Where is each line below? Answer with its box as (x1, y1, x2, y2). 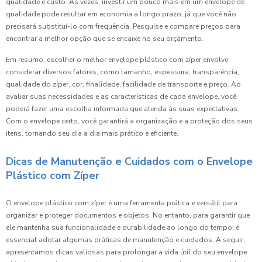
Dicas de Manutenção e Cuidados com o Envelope (6, 154, 253, 168)
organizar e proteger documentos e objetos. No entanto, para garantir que (6, 211, 250, 220)
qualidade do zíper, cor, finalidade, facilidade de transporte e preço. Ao (6, 80, 241, 89)
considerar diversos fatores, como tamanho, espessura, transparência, (6, 67, 239, 77)
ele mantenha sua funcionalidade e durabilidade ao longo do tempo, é (6, 223, 239, 232)
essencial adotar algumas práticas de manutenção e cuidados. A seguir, (6, 235, 245, 244)
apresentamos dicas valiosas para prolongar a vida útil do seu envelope (6, 247, 247, 257)
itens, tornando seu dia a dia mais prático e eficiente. (6, 129, 178, 138)
